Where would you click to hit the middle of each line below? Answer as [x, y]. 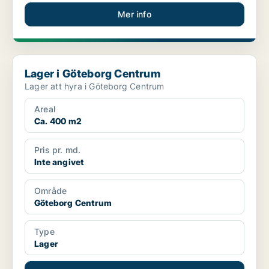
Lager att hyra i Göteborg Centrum [95, 86]
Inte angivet [59, 162]
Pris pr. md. [58, 150]
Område [51, 191]
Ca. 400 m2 [58, 121]
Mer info [134, 14]
